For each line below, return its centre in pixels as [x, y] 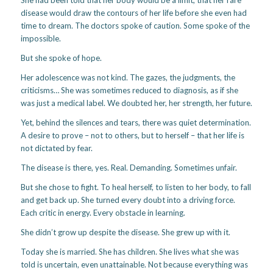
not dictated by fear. [56, 148]
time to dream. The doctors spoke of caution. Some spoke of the [135, 25]
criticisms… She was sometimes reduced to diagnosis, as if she [129, 90]
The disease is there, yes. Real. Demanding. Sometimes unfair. [129, 168]
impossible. [41, 38]
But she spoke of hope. [61, 58]
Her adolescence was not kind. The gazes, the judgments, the [128, 78]
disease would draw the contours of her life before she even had [133, 12]
